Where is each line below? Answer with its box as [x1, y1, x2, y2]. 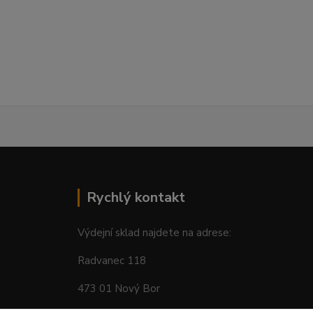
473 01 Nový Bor [77, 282, 160, 296]
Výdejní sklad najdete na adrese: [77, 226, 231, 240]
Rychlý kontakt [86, 188, 185, 207]
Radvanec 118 [77, 254, 146, 268]
